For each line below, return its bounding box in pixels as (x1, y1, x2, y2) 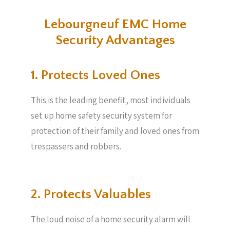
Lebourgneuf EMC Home (44, 17, 186, 32)
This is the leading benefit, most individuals (31, 94, 190, 106)
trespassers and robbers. (31, 141, 123, 152)
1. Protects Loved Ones (31, 68, 160, 83)
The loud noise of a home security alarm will (31, 213, 190, 225)
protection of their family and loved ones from (31, 125, 199, 137)
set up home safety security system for (31, 110, 172, 121)
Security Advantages (55, 33, 175, 48)
